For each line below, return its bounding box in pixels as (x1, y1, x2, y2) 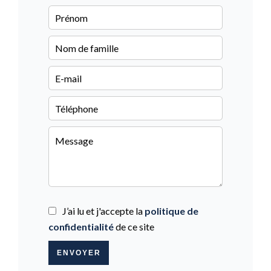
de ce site (114, 221, 154, 232)
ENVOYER (56, 249, 101, 257)
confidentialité (48, 221, 114, 232)
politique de (145, 205, 198, 217)
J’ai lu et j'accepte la (62, 205, 145, 217)
